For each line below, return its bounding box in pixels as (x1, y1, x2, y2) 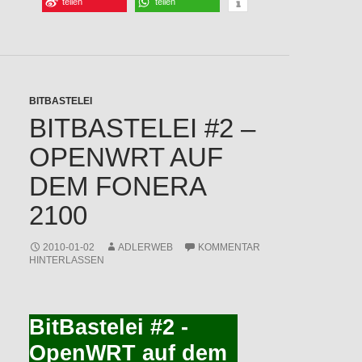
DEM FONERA (28, 170, 205, 201)
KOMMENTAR (197, 241, 260, 253)
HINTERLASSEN (28, 254, 104, 266)
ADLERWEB (117, 241, 173, 253)
